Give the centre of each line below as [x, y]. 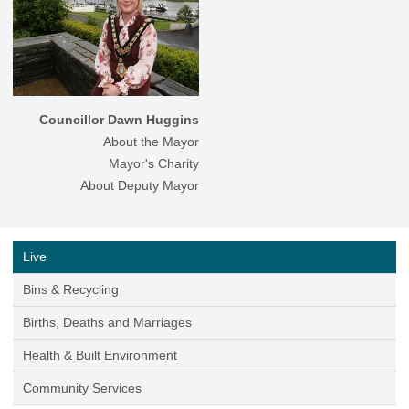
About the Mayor [151, 142]
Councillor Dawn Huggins [119, 120]
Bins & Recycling [70, 290]
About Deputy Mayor [140, 186]
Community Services [82, 388]
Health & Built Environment [100, 356]
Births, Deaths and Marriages [107, 323]
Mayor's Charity [154, 164]
